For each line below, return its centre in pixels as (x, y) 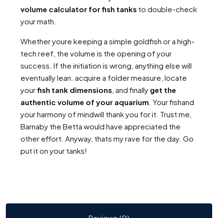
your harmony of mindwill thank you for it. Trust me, (106, 114)
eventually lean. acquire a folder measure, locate (104, 78)
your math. (38, 21)
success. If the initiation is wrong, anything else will (106, 66)
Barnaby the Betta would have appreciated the (100, 127)
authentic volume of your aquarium (85, 102)
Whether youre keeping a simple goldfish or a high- (108, 41)
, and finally (131, 90)
